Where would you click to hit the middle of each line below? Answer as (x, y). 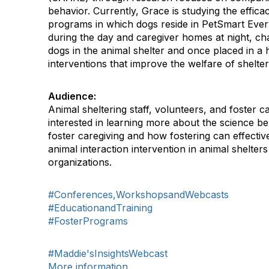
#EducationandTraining (100, 208)
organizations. (80, 162)
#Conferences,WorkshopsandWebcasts (138, 195)
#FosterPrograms (88, 221)
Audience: (72, 96)
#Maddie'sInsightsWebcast (108, 254)
